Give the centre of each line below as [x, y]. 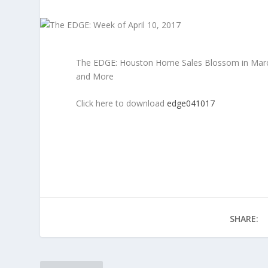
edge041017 [191, 103]
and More [95, 76]
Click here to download [122, 103]
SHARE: [244, 218]
